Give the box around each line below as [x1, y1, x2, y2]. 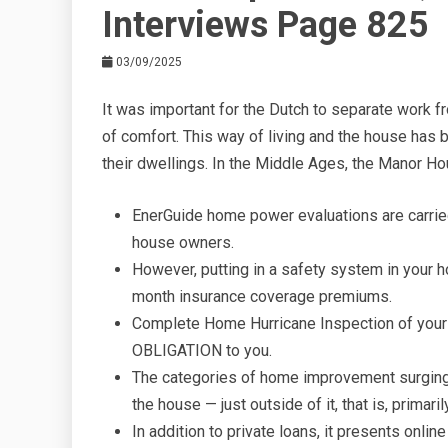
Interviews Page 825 [102, 4, 429, 46]
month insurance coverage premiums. [132, 287, 392, 306]
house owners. [132, 233, 234, 252]
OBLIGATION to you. [132, 341, 272, 360]
